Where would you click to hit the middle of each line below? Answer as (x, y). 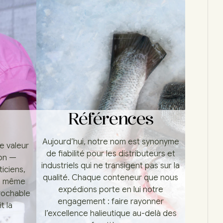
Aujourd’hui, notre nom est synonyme (111, 142)
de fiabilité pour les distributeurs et (111, 154)
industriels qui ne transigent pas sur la (111, 166)
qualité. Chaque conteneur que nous (111, 178)
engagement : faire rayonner (111, 202)
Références (111, 118)
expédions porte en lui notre (111, 190)
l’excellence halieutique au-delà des (111, 214)
